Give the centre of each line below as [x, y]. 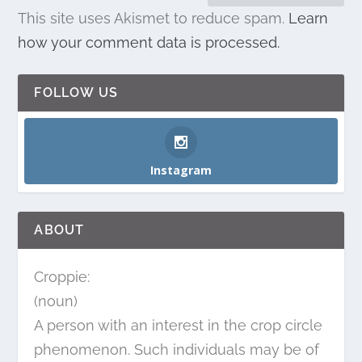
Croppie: [62, 277]
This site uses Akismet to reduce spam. [154, 19]
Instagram [181, 170]
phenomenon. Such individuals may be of [177, 350]
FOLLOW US [76, 93]
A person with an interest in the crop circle [179, 326]
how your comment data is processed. [149, 43]
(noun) [56, 301]
